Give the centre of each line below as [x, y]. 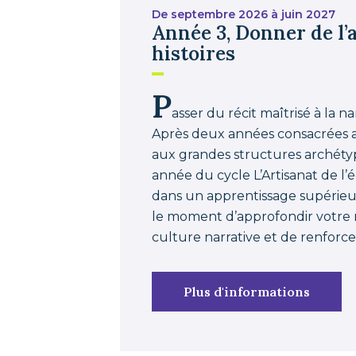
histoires [194, 54]
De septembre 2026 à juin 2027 [244, 14]
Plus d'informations [247, 292]
